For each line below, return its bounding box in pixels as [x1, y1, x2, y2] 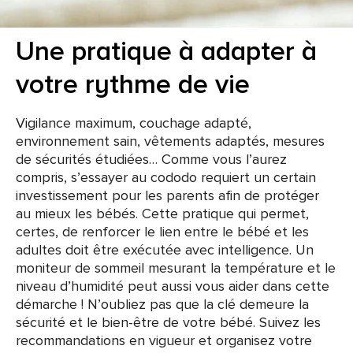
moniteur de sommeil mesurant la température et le [16, 258, 336, 277]
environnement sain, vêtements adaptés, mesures [16, 132, 325, 150]
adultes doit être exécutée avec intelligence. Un [16, 240, 314, 258]
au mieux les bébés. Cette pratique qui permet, [16, 204, 309, 222]
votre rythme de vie [16, 68, 250, 101]
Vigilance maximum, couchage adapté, [16, 113, 251, 132]
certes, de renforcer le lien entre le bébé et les [16, 222, 309, 240]
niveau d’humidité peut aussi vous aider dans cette [16, 277, 329, 295]
